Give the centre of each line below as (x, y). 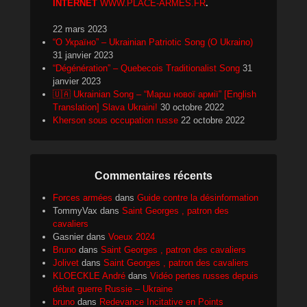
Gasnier (68, 236)
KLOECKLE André (89, 275)
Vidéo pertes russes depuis (204, 275)
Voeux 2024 (132, 236)
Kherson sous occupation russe (115, 120)
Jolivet (66, 262)
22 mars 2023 (80, 29)
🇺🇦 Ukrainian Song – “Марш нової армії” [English (155, 94)
